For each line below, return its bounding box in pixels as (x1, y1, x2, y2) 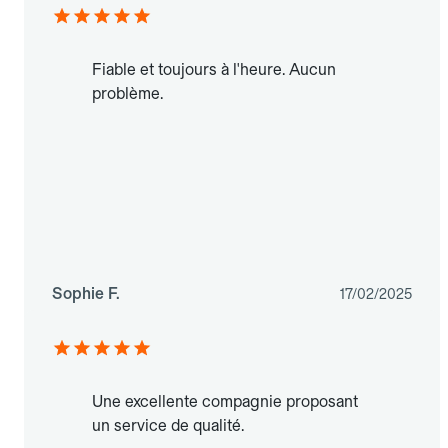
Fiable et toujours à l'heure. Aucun (92, 59, 336, 79)
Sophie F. (52, 283, 120, 303)
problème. (92, 83, 163, 103)
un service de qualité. (92, 415, 244, 435)
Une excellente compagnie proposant (92, 391, 358, 411)
